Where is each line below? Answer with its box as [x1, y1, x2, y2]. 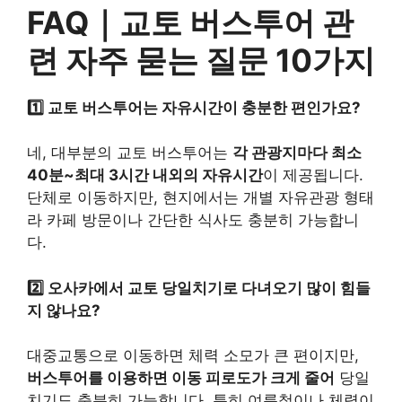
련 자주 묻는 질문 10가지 [27, 40, 375, 79]
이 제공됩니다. [263, 166, 363, 185]
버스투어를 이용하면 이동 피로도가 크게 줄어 [27, 369, 335, 388]
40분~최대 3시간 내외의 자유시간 [27, 166, 263, 185]
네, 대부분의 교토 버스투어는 [27, 144, 232, 162]
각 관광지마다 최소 [232, 144, 362, 162]
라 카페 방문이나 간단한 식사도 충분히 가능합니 [27, 211, 359, 230]
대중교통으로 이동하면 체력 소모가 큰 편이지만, [27, 346, 359, 365]
